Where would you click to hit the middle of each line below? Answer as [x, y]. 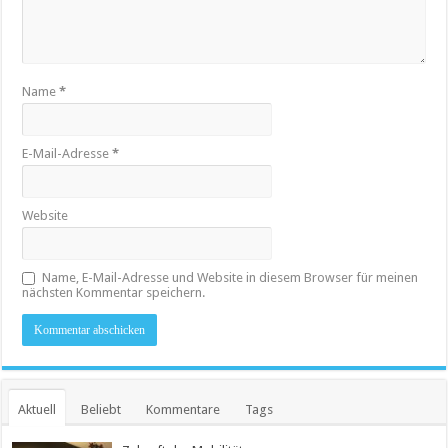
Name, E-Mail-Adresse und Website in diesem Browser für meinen [230, 277]
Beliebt [101, 409]
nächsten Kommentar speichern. [114, 292]
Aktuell [37, 409]
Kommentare [183, 409]
